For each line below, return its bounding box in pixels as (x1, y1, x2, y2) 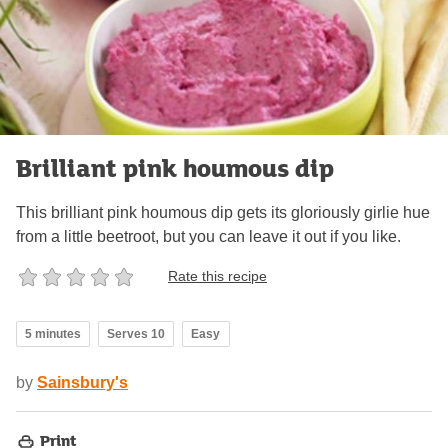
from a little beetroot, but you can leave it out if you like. (16, 227, 401, 245)
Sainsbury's (37, 373, 128, 391)
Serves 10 (107, 326, 165, 341)
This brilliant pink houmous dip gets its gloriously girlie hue (16, 203, 430, 221)
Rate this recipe (168, 268, 267, 285)
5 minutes (25, 326, 81, 341)
